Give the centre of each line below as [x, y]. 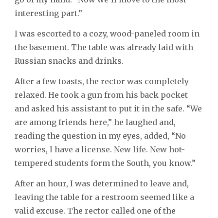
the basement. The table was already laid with [104, 47]
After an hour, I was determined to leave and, [102, 184]
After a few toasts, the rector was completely [102, 82]
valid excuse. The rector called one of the [95, 211]
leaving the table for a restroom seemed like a [104, 197]
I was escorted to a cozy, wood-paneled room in [107, 34]
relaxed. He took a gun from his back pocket [101, 95]
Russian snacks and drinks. [69, 61]
